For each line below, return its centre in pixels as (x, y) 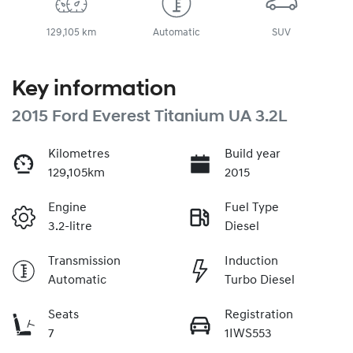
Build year (253, 154)
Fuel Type (252, 208)
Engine (67, 208)
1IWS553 (248, 334)
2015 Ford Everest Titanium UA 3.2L (150, 117)
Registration (259, 315)
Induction (251, 261)
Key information (94, 89)
